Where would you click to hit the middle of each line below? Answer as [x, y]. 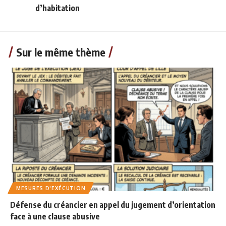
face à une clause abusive [55, 216]
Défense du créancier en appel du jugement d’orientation [113, 205]
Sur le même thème [61, 52]
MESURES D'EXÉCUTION [51, 188]
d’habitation [58, 8]
